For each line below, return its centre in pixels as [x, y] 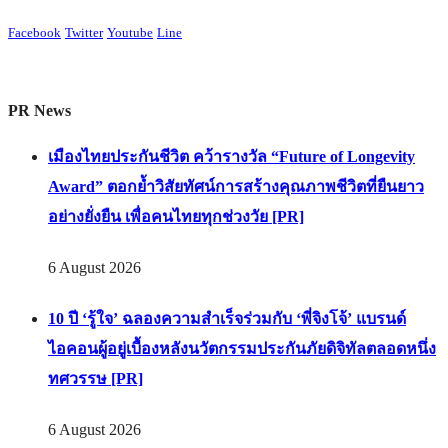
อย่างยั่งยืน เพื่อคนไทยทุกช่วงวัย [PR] [176, 216]
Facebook [34, 33]
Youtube [130, 33]
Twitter [84, 33]
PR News [39, 111]
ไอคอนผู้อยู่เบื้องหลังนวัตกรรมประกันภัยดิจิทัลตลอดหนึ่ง [242, 349]
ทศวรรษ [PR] [95, 379]
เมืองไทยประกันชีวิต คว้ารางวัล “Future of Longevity [231, 156]
